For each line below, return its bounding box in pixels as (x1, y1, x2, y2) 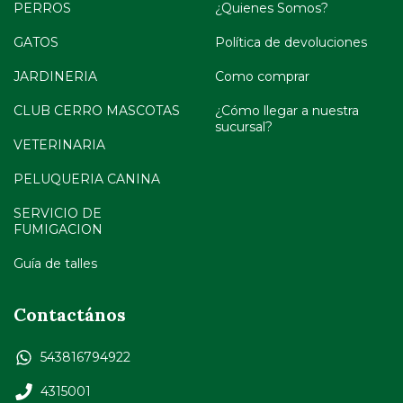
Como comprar (215, 67, 309, 85)
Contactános (13, 302, 126, 326)
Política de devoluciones (215, 33, 367, 50)
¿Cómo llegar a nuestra (215, 102, 359, 119)
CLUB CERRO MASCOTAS (13, 102, 180, 119)
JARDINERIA (13, 67, 97, 85)
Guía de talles (13, 255, 97, 272)
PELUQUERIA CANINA (13, 170, 160, 187)
